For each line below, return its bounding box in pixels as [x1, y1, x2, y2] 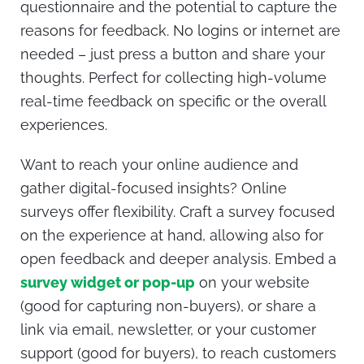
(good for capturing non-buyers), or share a [20, 297, 316, 314]
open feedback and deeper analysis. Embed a [20, 249, 336, 267]
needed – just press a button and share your [20, 45, 325, 63]
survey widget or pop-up [20, 273, 195, 291]
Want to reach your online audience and [20, 155, 298, 173]
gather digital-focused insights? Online [20, 179, 287, 197]
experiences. [20, 116, 107, 134]
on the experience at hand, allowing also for [20, 226, 323, 244]
